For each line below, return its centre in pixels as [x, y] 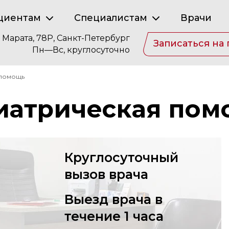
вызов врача [107, 175]
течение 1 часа [114, 216]
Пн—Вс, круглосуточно [81, 50]
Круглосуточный [122, 158]
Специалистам [112, 18]
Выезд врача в [114, 200]
